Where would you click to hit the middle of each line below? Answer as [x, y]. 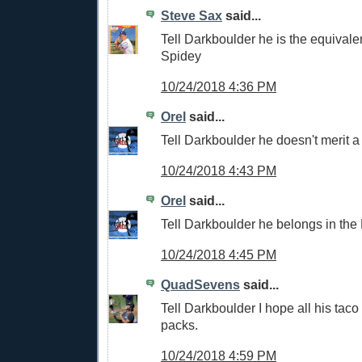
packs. [179, 325]
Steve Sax [192, 16]
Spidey [181, 55]
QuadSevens [200, 285]
